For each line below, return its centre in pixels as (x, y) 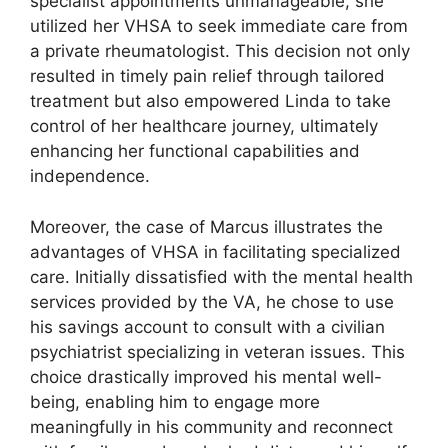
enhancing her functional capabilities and (195, 151)
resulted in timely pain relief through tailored (207, 76)
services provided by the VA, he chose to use (212, 301)
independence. (90, 176)
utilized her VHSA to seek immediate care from (219, 26)
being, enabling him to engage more (175, 401)
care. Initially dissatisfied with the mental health (221, 276)
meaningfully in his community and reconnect (211, 426)
